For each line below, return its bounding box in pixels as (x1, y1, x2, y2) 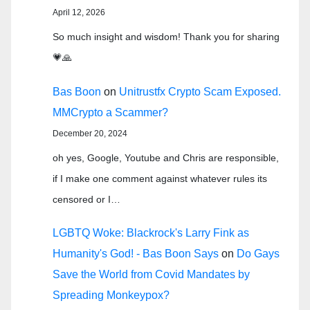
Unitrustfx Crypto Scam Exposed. (119, 85, 281, 98)
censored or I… (53, 193, 120, 205)
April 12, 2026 (53, 8, 105, 17)
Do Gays (237, 248, 280, 260)
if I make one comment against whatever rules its (53, 172, 267, 184)
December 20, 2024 (53, 128, 127, 138)
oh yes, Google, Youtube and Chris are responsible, (53, 152, 279, 163)
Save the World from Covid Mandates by (53, 268, 250, 281)
